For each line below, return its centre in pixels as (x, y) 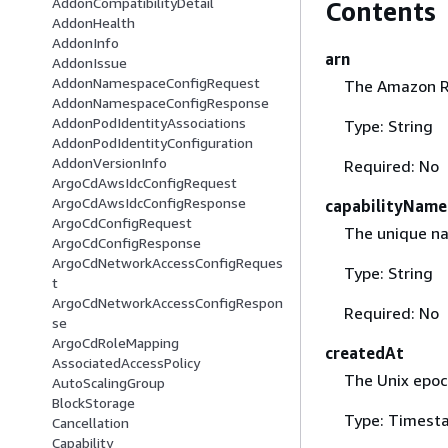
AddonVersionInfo (109, 163)
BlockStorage (93, 403)
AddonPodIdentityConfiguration (152, 143)
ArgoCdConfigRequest (122, 223)
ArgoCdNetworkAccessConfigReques (167, 263)
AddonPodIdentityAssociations (149, 123)
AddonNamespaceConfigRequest (156, 83)
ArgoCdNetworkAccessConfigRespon (167, 303)
